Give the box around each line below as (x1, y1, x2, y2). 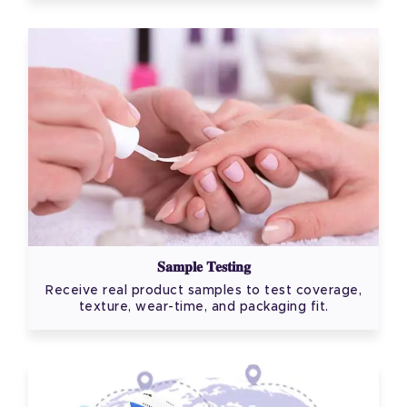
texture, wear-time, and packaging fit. (78, 301, 329, 314)
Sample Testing (156, 256, 251, 278)
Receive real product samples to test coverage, (45, 284, 362, 298)
